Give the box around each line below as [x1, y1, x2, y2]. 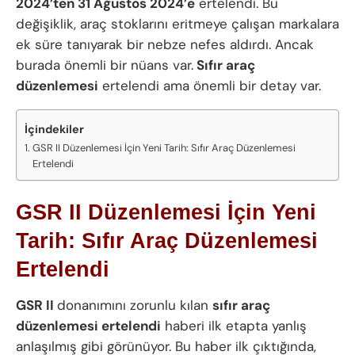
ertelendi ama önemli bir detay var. [98, 76, 321, 94]
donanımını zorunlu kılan [57, 296, 212, 314]
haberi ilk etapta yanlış [161, 317, 307, 334]
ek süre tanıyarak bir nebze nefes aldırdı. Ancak [16, 35, 314, 53]
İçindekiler [25, 121, 84, 136]
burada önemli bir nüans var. [16, 55, 193, 74]
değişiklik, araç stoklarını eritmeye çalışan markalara [16, 14, 339, 32]
